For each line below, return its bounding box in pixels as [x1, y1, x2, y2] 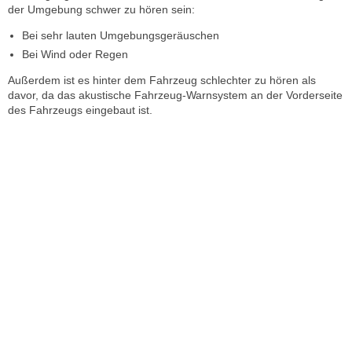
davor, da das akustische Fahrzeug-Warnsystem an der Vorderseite [8, 89, 343, 102]
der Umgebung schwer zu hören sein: [8, 3, 195, 16]
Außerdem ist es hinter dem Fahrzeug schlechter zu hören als [8, 74, 316, 87]
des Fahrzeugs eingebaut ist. [8, 104, 152, 117]
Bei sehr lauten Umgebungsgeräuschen [22, 29, 219, 42]
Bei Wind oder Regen [22, 48, 128, 61]
